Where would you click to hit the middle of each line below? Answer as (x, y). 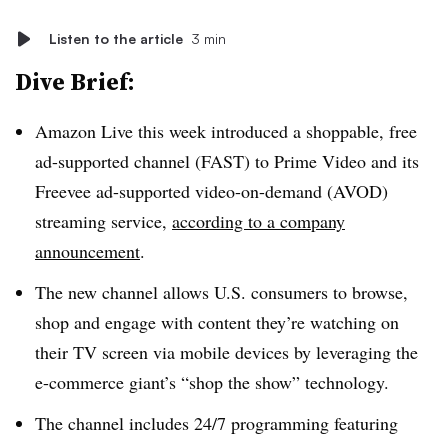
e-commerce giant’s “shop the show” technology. (215, 381)
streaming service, (103, 221)
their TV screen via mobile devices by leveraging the (226, 351)
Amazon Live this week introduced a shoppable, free (226, 131)
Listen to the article (116, 38)
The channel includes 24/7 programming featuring (216, 422)
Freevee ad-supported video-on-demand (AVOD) (211, 191)
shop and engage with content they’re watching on (217, 321)
